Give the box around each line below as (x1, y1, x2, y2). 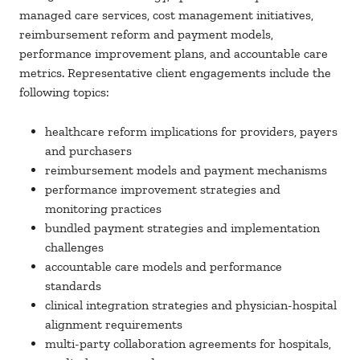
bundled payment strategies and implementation (45, 220, 320, 236)
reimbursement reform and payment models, (19, 27, 273, 43)
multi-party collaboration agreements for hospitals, (45, 336, 331, 352)
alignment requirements (45, 317, 182, 333)
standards (45, 278, 101, 294)
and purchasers (45, 143, 132, 159)
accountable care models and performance (45, 259, 282, 275)
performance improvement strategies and (45, 182, 280, 198)
